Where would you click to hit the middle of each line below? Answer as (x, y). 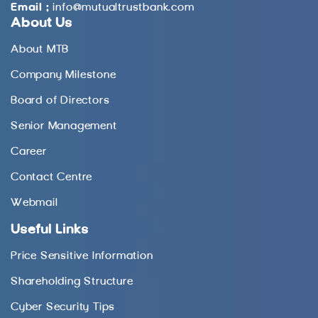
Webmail (34, 203)
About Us (42, 23)
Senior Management (64, 126)
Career (29, 152)
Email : (30, 7)
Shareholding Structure (72, 281)
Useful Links (50, 230)
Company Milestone (64, 75)
